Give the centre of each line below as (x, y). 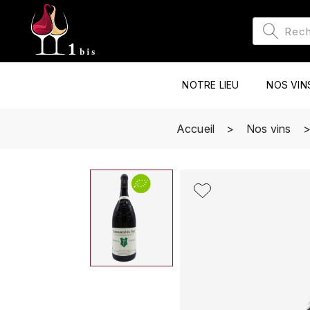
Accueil (195, 129)
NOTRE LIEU (211, 84)
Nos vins (268, 129)
